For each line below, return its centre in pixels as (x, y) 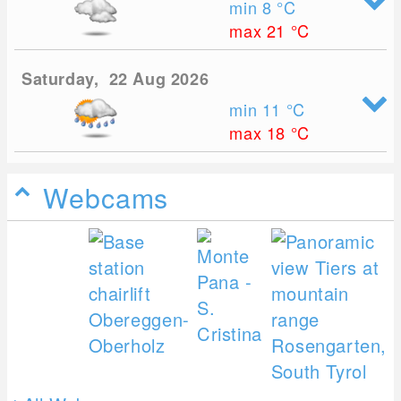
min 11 (258, 110)
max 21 (260, 31)
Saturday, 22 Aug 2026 (115, 79)
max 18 (260, 133)
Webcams (106, 197)
